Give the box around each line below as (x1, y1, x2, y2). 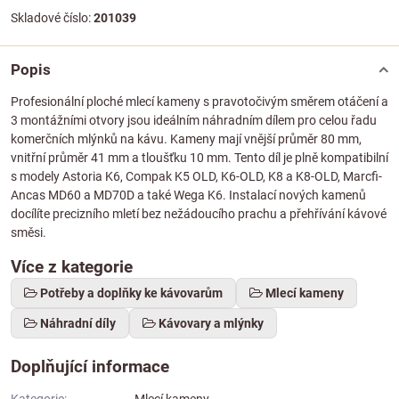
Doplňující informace (11, 356, 169, 378)
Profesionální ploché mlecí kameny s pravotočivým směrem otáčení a (11, 94, 388, 110)
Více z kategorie (11, 256, 133, 278)
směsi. (11, 225, 46, 240)
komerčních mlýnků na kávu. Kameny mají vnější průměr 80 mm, (11, 132, 362, 147)
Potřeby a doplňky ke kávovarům (40, 286, 223, 301)
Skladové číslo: (11, 11, 94, 26)
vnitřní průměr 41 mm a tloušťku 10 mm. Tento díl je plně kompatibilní (11, 151, 388, 166)
